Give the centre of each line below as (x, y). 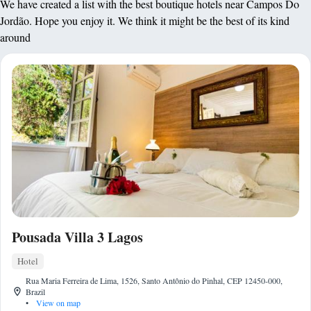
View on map (57, 303)
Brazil (35, 292)
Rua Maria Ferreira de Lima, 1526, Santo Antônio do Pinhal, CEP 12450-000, (154, 280)
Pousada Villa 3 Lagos (77, 237)
